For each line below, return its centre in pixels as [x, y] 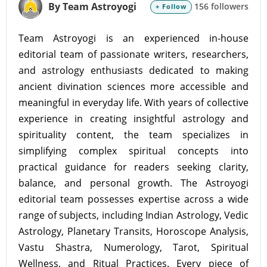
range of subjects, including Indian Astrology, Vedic [133, 215]
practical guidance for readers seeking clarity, [133, 167]
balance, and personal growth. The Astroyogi [133, 183]
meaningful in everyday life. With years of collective [133, 103]
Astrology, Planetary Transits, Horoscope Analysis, [133, 231]
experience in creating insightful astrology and [133, 119]
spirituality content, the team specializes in [133, 135]
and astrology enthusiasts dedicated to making [133, 70]
